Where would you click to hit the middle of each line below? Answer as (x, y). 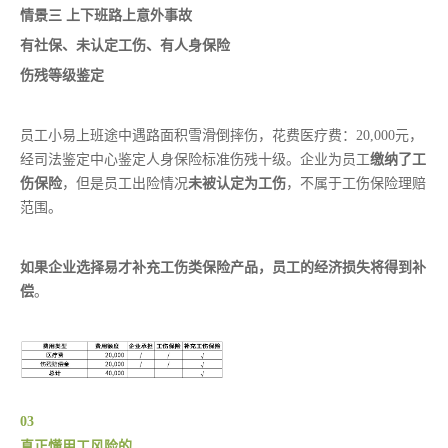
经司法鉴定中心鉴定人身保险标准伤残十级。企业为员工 (195, 160)
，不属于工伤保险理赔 (356, 184)
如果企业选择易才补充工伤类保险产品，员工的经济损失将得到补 (223, 268)
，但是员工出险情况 (125, 184)
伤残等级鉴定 (62, 76)
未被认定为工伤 (237, 184)
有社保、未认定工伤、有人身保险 (125, 46)
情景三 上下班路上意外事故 (106, 16)
